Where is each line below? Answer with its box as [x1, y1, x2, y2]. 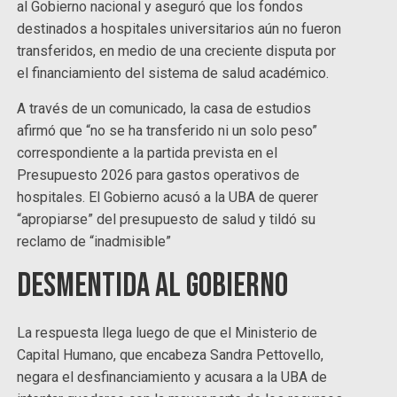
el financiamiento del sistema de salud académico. [17, 65, 330, 82]
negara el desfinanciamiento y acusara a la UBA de [17, 369, 328, 386]
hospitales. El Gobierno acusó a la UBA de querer [17, 189, 319, 206]
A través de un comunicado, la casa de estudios [17, 100, 312, 118]
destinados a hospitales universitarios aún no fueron [17, 20, 342, 38]
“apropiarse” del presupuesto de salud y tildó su [17, 211, 316, 229]
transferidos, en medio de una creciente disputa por [17, 43, 337, 60]
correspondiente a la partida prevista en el [17, 144, 278, 162]
